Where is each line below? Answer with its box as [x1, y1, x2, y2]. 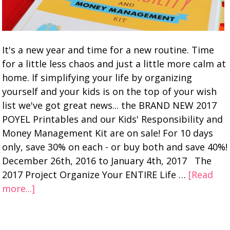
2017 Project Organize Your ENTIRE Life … [2, 168, 189, 181]
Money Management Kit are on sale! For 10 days [2, 127, 214, 139]
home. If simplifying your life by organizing [2, 71, 193, 84]
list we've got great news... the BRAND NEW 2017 [2, 99, 217, 111]
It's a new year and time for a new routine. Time [2, 44, 215, 56]
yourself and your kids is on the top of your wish [2, 85, 217, 98]
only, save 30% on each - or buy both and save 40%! [2, 141, 228, 153]
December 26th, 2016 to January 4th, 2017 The [2, 155, 212, 167]
